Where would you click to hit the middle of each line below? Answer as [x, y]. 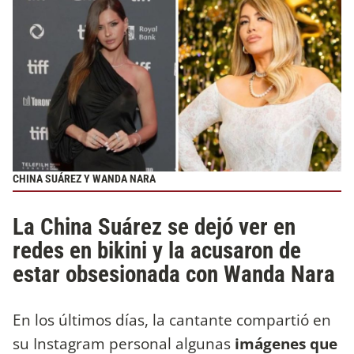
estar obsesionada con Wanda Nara [174, 274]
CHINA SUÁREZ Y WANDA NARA [84, 179]
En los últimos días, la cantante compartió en [172, 320]
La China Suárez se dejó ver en [154, 226]
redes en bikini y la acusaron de [157, 250]
